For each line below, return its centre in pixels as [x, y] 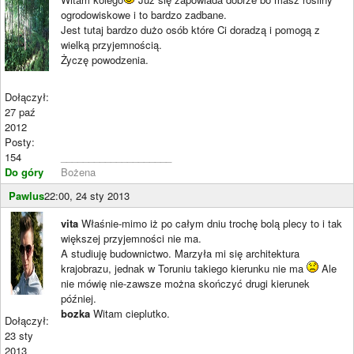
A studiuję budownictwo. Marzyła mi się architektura [180, 253]
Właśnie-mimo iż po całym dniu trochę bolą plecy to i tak [210, 223]
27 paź [20, 111]
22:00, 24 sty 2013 [87, 195]
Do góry [24, 171]
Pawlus [26, 195]
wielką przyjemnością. [111, 44]
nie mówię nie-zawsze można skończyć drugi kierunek [185, 283]
